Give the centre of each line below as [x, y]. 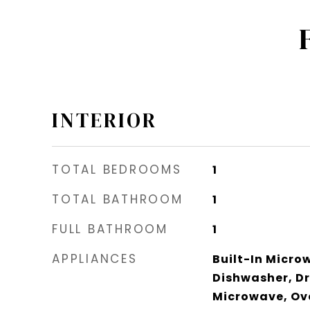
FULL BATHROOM [110, 229]
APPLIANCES [95, 258]
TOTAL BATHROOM [118, 199]
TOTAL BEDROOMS [117, 169]
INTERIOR [104, 120]
